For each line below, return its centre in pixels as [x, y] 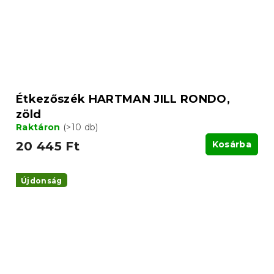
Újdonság [42, 180]
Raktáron [39, 127]
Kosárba [231, 144]
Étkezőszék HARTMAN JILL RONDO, [123, 99]
